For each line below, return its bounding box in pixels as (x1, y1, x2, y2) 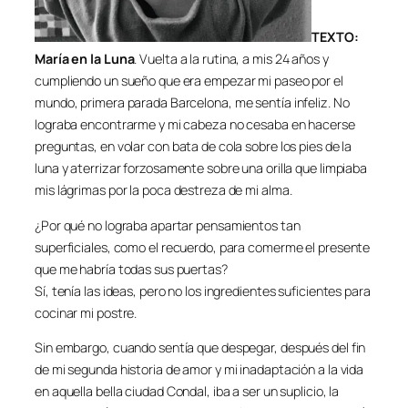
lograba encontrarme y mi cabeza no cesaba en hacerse (35, 116, 355, 134)
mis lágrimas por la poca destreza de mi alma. (35, 181, 292, 199)
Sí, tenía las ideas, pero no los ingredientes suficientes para (35, 281, 371, 300)
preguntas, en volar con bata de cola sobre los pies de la (35, 138, 352, 156)
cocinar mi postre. (35, 303, 138, 321)
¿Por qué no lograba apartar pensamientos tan (35, 216, 301, 234)
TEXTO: (311, 28, 359, 46)
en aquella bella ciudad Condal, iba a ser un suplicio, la (35, 382, 340, 400)
